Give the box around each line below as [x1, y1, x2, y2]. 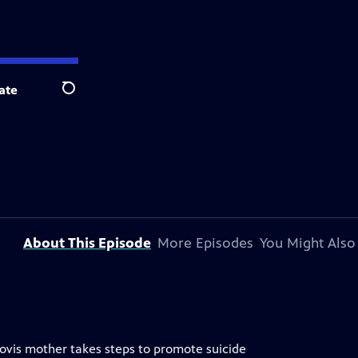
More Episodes [157, 234, 253, 252]
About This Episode [23, 234, 151, 252]
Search [62, 89, 101, 105]
